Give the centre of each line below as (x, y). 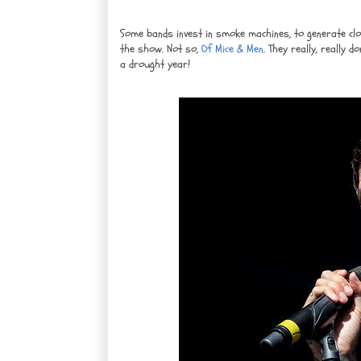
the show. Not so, (161, 48)
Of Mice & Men (232, 48)
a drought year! (155, 64)
